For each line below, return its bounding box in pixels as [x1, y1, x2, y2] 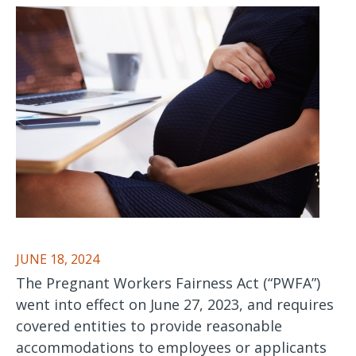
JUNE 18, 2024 [16, 250, 99, 268]
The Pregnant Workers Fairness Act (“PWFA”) [16, 273, 320, 292]
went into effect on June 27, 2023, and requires [16, 295, 334, 314]
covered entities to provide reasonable [16, 316, 282, 335]
